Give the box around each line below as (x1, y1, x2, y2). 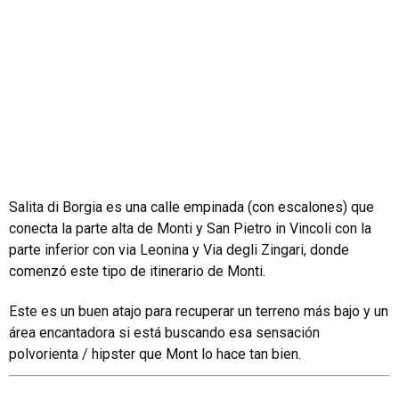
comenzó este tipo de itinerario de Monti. (9, 262, 265, 280)
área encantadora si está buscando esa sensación (9, 323, 320, 341)
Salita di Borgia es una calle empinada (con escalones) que (9, 198, 374, 216)
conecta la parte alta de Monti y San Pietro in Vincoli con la (9, 219, 371, 237)
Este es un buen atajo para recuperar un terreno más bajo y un (9, 302, 388, 320)
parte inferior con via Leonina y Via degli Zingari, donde (9, 240, 349, 258)
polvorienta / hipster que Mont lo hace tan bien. (9, 345, 301, 362)
